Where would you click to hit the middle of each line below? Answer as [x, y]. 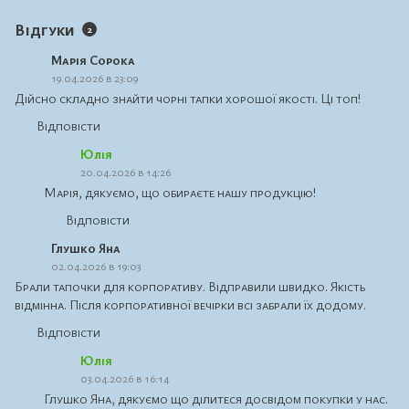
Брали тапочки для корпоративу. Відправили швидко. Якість [190, 286]
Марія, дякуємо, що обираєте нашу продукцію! [180, 192]
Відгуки [45, 29]
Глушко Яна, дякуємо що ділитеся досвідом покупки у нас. [216, 399]
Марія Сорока [93, 60]
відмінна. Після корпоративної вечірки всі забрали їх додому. [190, 304]
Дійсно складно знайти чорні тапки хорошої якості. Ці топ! [188, 98]
